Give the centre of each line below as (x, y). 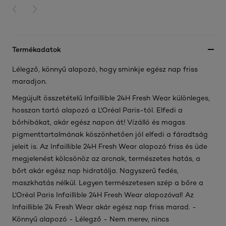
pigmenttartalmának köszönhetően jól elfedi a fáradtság (110, 134)
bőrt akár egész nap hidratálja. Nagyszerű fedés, (95, 171)
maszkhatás (33, 183)
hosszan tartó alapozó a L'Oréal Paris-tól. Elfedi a (97, 110)
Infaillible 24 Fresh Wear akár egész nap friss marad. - (104, 207)
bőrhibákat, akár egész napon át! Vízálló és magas (99, 122)
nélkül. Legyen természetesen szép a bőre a (129, 183)
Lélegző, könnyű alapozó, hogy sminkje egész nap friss (105, 69)
